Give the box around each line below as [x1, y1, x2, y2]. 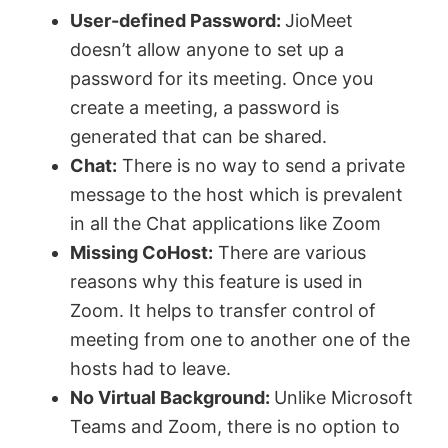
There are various [213, 241, 366, 263]
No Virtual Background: [70, 386, 274, 408]
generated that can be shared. [70, 125, 327, 147]
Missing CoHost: [70, 241, 213, 263]
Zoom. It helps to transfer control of [70, 299, 376, 321]
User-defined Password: [70, 9, 285, 31]
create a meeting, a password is [70, 96, 339, 118]
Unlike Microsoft [274, 386, 413, 408]
